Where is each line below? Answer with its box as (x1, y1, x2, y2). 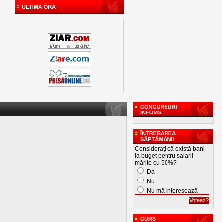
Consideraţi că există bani (135, 145, 205, 152)
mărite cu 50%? (135, 159, 177, 166)
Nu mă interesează (145, 187, 198, 194)
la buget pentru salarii (135, 152, 193, 159)
